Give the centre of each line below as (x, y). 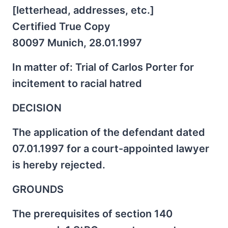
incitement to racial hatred (77, 83)
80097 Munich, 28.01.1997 (77, 42)
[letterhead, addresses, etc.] (83, 10)
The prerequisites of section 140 (92, 213)
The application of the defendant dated (109, 132)
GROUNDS (38, 189)
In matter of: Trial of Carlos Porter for (103, 67)
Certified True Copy (61, 26)
